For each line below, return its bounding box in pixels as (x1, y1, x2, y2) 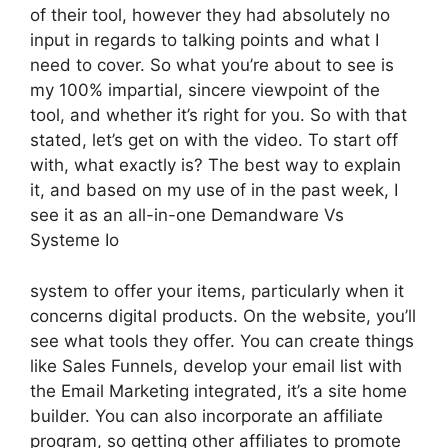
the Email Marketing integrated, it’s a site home (30, 380, 407, 401)
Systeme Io (30, 230, 119, 250)
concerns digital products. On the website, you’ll (30, 305, 416, 326)
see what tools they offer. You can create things (30, 330, 414, 351)
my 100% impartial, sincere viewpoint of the (30, 80, 380, 100)
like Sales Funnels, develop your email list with (30, 355, 402, 376)
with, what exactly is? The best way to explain (30, 155, 401, 175)
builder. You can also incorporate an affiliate (30, 405, 383, 426)
